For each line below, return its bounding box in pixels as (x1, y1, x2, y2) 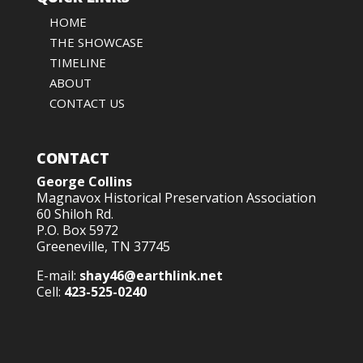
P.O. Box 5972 (36, 221, 118, 240)
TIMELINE (49, 54, 106, 71)
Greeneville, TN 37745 (36, 237, 170, 256)
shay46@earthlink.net (79, 267, 223, 285)
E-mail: (36, 267, 79, 285)
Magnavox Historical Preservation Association (36, 189, 316, 207)
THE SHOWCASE (49, 34, 143, 51)
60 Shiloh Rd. (36, 205, 113, 224)
